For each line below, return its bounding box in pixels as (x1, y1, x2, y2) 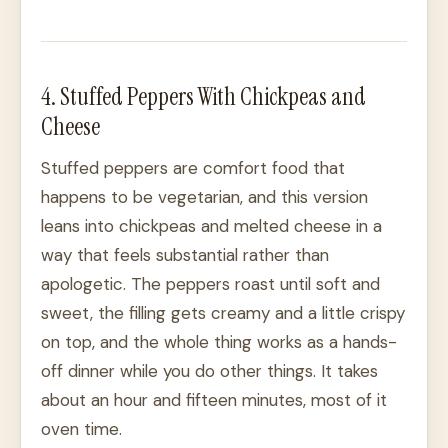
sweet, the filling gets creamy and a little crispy (41, 302, 405, 325)
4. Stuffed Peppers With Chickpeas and (41, 81, 366, 113)
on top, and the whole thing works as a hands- (41, 331, 397, 354)
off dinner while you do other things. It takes (41, 360, 378, 383)
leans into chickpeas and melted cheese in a (41, 215, 382, 238)
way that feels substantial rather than (41, 244, 329, 267)
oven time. (41, 418, 122, 441)
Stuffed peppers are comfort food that (41, 157, 345, 180)
